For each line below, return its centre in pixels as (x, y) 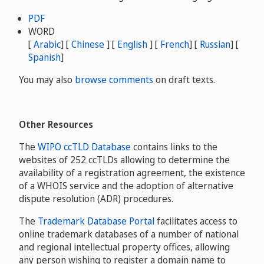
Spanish (44, 57)
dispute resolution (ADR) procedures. (96, 199)
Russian (215, 44)
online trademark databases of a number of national (129, 234)
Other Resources (56, 124)
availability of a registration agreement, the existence (132, 173)
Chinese (88, 44)
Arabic (47, 44)
